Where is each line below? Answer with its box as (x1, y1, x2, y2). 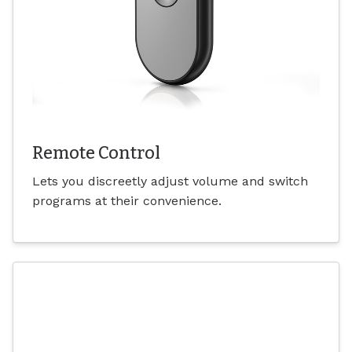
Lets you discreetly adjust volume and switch (32, 174, 308, 189)
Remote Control (32, 143, 160, 164)
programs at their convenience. (32, 193, 222, 209)
